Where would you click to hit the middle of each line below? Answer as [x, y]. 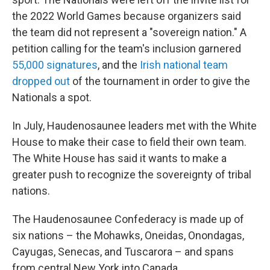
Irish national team [184, 65]
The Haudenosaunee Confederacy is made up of [128, 219]
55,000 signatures [55, 65]
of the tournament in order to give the [160, 81]
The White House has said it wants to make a [119, 158]
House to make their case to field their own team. [129, 142]
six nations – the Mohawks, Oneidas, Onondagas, [128, 235]
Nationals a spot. [52, 97]
